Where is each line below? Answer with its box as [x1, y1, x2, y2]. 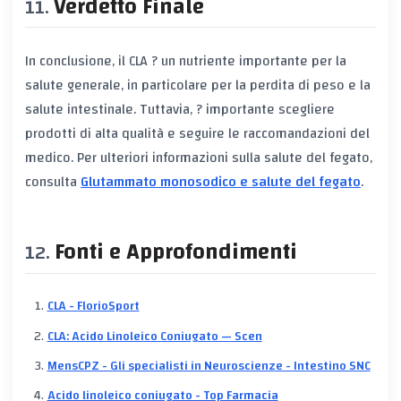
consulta [25, 169, 81, 195]
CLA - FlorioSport [47, 294, 140, 319]
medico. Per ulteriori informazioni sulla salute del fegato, [25, 145, 372, 171]
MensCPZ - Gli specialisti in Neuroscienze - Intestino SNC [47, 354, 371, 379]
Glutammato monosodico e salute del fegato [81, 169, 361, 195]
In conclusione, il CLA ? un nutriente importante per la [25, 48, 346, 74]
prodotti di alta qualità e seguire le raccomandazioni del [25, 121, 370, 147]
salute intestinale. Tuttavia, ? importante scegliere [25, 97, 335, 123]
